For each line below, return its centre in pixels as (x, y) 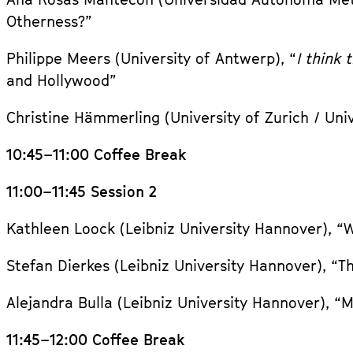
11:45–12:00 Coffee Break (95, 339)
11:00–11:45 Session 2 (82, 191)
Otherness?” (49, 21)
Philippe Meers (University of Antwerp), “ (151, 58)
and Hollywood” (61, 80)
